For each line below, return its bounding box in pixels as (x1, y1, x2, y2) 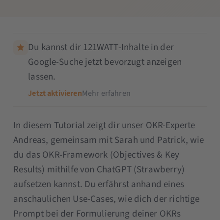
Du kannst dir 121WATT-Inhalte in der (28, 40, 174, 54)
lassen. (28, 70, 56, 83)
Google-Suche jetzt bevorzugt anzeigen (28, 55, 182, 69)
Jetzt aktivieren (28, 87, 82, 99)
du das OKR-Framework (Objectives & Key (13, 148, 180, 162)
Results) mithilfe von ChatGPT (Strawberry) (13, 163, 185, 176)
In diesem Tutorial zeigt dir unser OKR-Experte (13, 118, 195, 132)
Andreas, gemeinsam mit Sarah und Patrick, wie (13, 133, 204, 147)
